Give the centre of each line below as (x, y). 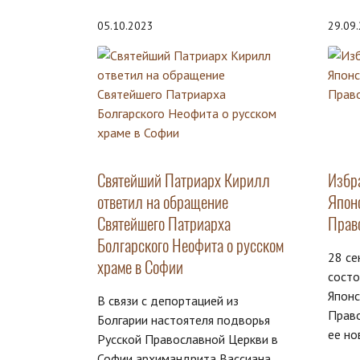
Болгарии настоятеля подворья (184, 320)
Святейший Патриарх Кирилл (184, 181)
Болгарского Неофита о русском (190, 246)
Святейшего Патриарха (164, 224)
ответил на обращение (163, 202)
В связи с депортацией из (168, 301)
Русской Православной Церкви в (188, 340)
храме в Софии (140, 268)
